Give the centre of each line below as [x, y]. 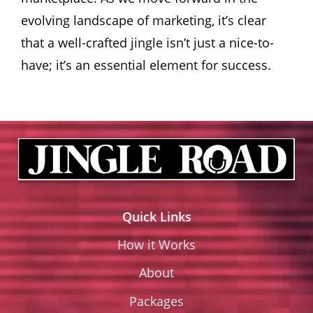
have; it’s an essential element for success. [146, 65]
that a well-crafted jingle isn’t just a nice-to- [147, 42]
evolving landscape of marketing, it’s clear [144, 20]
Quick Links [156, 216]
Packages [156, 301]
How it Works [156, 244]
